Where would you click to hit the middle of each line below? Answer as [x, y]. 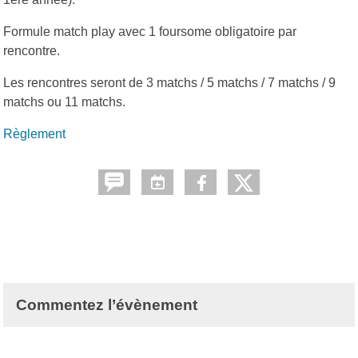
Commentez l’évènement [107, 304]
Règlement [34, 133]
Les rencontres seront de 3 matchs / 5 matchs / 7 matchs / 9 [169, 82]
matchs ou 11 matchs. [64, 101]
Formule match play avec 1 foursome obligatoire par [150, 31]
